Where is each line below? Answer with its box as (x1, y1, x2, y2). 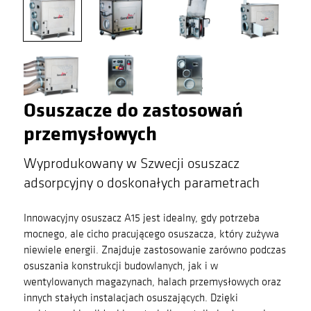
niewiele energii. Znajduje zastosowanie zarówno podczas (23, 242, 286, 256)
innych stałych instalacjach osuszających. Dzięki (23, 289, 238, 304)
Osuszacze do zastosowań (23, 96, 243, 123)
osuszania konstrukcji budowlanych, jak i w (23, 258, 218, 272)
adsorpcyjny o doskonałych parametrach (23, 174, 260, 192)
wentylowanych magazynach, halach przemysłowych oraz (23, 274, 281, 288)
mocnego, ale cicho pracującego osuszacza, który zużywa (23, 226, 279, 240)
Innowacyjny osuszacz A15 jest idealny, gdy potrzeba (23, 210, 260, 224)
